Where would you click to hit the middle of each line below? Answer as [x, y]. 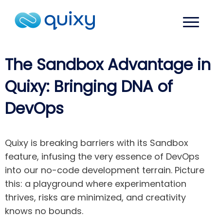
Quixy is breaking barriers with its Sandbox [97, 143]
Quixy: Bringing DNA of [89, 86]
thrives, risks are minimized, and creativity [96, 197]
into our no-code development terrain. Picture [105, 170]
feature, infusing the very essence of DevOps [102, 156]
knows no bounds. [44, 211]
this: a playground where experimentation [96, 184]
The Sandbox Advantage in [108, 64]
